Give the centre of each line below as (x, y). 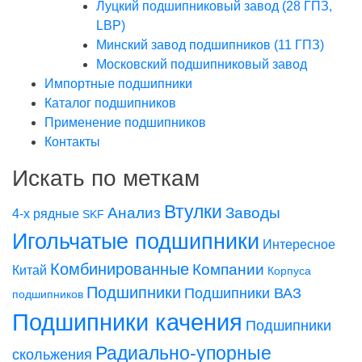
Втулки (193, 212)
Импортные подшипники (118, 84)
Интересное (299, 244)
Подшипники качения (127, 322)
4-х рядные (46, 214)
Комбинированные (120, 269)
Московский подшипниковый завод (202, 64)
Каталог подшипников (110, 103)
